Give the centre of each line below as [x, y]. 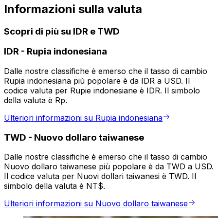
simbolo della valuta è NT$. [54, 186]
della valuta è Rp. [36, 100]
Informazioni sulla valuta [73, 9]
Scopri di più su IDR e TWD [62, 31]
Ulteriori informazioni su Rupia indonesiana [83, 118]
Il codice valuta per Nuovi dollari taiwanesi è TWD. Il [100, 176]
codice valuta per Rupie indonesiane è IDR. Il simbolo [102, 91]
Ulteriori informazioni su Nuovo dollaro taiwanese [96, 204]
